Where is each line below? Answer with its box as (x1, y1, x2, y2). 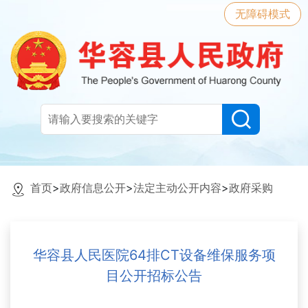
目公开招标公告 (106, 267, 202, 285)
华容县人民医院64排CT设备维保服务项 (32, 247, 276, 264)
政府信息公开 (60, 181, 126, 195)
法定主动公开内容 (133, 181, 221, 195)
